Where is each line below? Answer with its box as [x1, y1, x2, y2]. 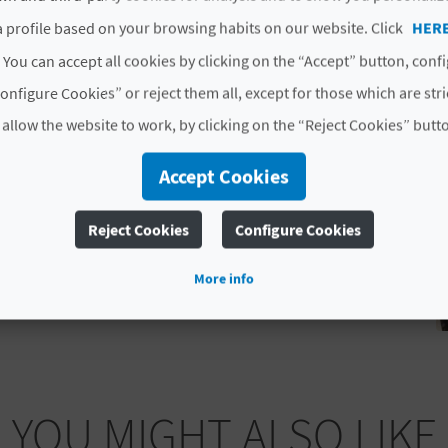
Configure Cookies [234, 219, 361, 240]
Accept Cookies [159, 163, 289, 189]
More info [194, 269, 254, 288]
